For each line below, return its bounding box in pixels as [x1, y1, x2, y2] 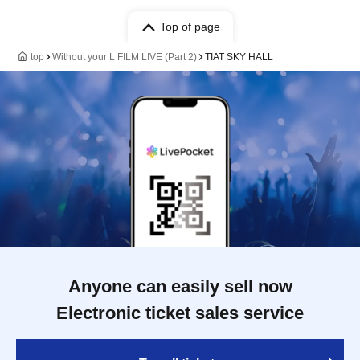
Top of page [159, 20, 220, 33]
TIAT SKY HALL [205, 51, 273, 63]
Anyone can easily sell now [67, 276, 292, 297]
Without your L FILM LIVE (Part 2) [52, 51, 197, 63]
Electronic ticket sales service [56, 303, 304, 323]
